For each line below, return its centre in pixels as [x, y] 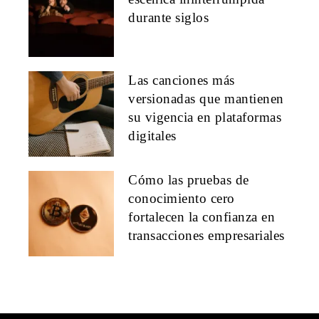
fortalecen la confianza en [202, 216]
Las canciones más [182, 80]
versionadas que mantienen [206, 98]
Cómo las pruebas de [189, 179]
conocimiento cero [182, 198]
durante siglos [168, 17]
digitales [152, 135]
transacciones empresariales [206, 235]
